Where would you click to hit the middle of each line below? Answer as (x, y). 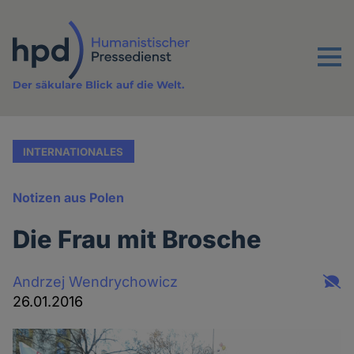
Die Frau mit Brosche (137, 239)
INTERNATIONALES (73, 151)
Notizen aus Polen (69, 198)
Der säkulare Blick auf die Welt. (99, 85)
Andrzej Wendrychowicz (96, 281)
